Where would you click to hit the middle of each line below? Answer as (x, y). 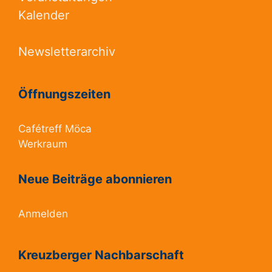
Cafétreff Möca (55, 129)
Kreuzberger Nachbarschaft (101, 255)
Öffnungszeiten (64, 94)
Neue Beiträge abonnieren (95, 179)
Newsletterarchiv (67, 52)
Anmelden (43, 214)
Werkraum (43, 144)
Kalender (44, 15)
